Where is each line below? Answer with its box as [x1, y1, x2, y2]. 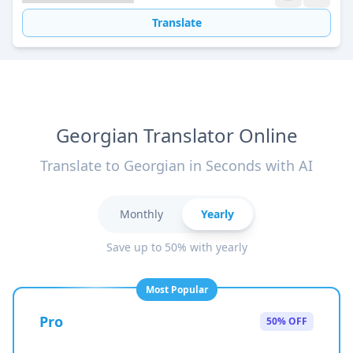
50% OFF [266, 314, 307, 328]
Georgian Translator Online [55, 122, 298, 148]
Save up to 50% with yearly [106, 240, 247, 255]
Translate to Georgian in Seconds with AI [40, 156, 313, 175]
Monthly [119, 206, 163, 221]
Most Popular [145, 283, 208, 296]
